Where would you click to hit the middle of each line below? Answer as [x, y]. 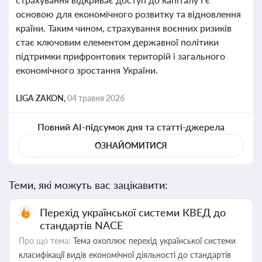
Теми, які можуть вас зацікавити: [88, 185]
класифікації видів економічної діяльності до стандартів [125, 255]
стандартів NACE [81, 225]
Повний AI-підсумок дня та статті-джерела [131, 127]
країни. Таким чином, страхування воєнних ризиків [124, 28]
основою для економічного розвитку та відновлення [128, 14]
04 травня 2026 [96, 98]
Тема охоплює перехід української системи [153, 241]
